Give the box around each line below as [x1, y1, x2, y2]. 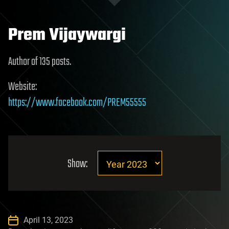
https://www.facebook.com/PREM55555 [8, 94, 146, 111]
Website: [8, 78, 37, 96]
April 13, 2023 [24, 215, 73, 225]
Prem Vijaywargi [8, 22, 126, 49]
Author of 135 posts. [8, 53, 71, 71]
